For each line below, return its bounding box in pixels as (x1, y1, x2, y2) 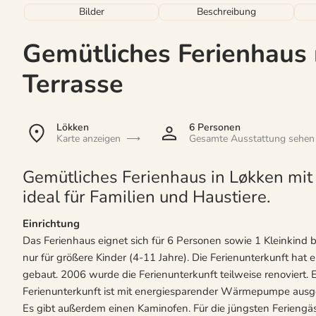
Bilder (78, 4, 104, 18)
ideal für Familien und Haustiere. (23, 185, 270, 208)
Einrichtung (23, 216, 80, 231)
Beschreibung (197, 4, 257, 18)
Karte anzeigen (56, 131, 121, 145)
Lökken (56, 120, 89, 134)
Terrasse (23, 66, 123, 102)
